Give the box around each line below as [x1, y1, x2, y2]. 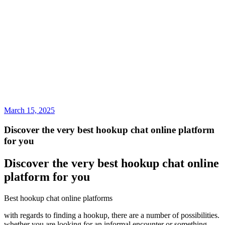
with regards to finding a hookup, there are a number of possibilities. [4, 210, 219, 219]
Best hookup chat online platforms [4, 193, 113, 202]
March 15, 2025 [4, 106, 55, 115]
